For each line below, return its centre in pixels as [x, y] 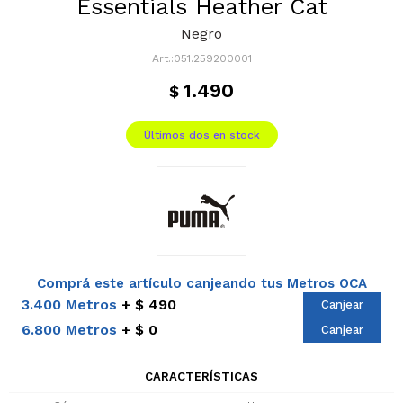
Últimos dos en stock [201, 135]
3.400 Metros [69, 304]
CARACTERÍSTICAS [201, 376]
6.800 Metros [69, 330]
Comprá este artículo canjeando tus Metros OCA [201, 283]
